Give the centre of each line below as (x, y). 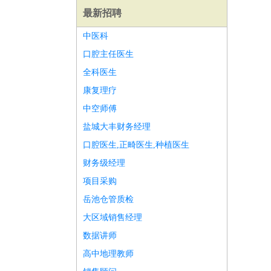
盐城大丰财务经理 (117, 127)
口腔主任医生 (108, 54)
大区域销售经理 (113, 217)
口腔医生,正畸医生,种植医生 (136, 145)
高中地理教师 (108, 254)
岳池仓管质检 (108, 199)
